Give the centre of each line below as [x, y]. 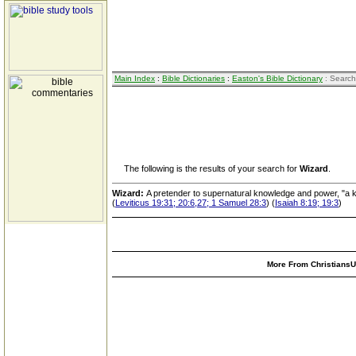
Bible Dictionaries [193, 78]
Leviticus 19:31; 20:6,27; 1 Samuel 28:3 [191, 203]
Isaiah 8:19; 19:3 [307, 203]
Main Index [135, 78]
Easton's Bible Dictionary [277, 78]
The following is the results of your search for [206, 168]
